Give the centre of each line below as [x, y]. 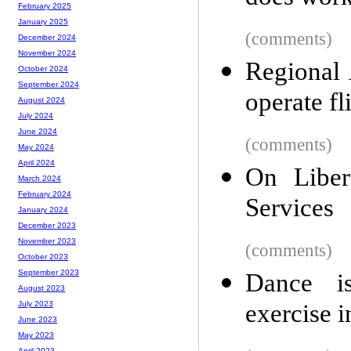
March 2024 [40, 179]
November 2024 [47, 53]
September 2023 [49, 273]
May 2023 [36, 335]
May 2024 [36, 147]
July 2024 [36, 116]
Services [289, 210]
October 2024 [43, 69]
